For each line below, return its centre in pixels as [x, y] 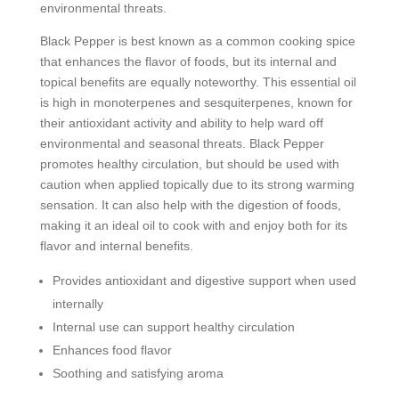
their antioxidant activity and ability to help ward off [181, 122]
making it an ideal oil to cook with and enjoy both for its [193, 225]
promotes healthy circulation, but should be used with [189, 163]
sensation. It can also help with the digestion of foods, [190, 204]
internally [77, 303]
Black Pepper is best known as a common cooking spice [197, 41]
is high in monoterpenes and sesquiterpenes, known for [196, 102]
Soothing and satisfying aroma [138, 373]
